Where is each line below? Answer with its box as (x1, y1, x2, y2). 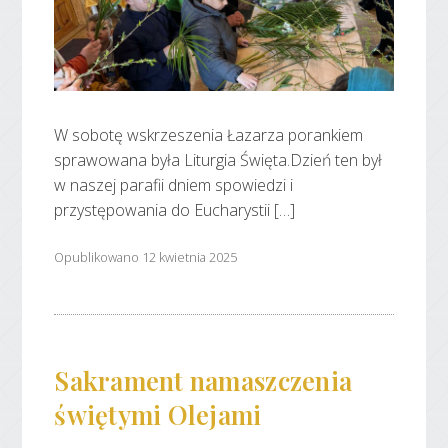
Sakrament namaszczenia (54, 363, 353, 398)
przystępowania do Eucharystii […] (54, 198, 296, 221)
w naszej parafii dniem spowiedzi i (54, 173, 294, 196)
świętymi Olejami (54, 397, 262, 432)
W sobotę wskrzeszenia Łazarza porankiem (54, 123, 364, 146)
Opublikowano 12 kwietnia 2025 (54, 248, 238, 267)
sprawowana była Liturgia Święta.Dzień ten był (54, 148, 383, 171)
